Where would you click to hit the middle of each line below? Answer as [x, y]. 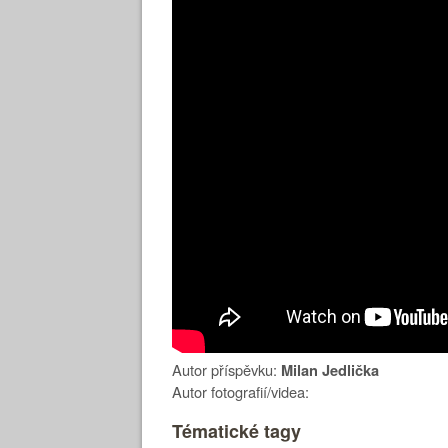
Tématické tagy [236, 430]
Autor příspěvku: [226, 369]
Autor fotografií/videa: [240, 391]
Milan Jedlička [330, 370]
